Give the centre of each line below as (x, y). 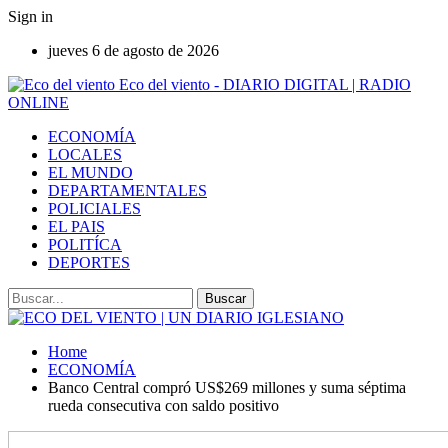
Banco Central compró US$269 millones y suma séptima (227, 387)
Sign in (30, 16)
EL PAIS (76, 226)
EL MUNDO (90, 172)
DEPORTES (89, 262)
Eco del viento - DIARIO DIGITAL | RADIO (265, 84)
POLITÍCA (85, 244)
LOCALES (85, 154)
